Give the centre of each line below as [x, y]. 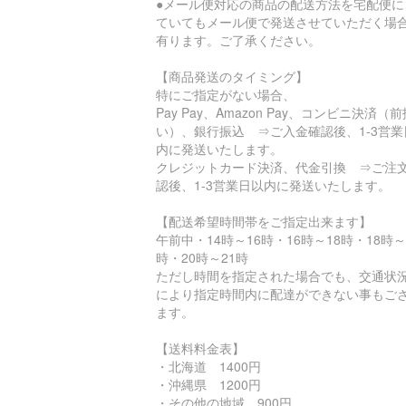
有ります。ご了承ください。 [238, 40]
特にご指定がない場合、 [226, 94]
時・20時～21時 [202, 257]
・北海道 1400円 [208, 366]
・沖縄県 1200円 [208, 384]
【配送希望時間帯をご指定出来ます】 [264, 221]
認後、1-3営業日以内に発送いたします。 [273, 185]
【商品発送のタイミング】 [232, 76]
